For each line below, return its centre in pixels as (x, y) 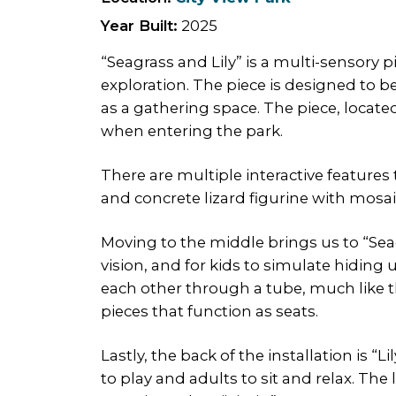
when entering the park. (192, 131)
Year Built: (139, 26)
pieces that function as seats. (209, 311)
